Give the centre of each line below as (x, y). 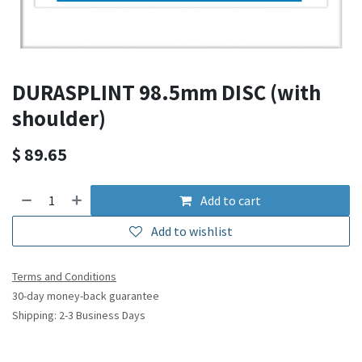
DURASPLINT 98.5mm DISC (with (166, 93)
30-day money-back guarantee (86, 296)
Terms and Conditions (64, 277)
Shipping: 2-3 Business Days (79, 316)
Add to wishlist (192, 232)
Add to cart (230, 201)
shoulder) (59, 118)
